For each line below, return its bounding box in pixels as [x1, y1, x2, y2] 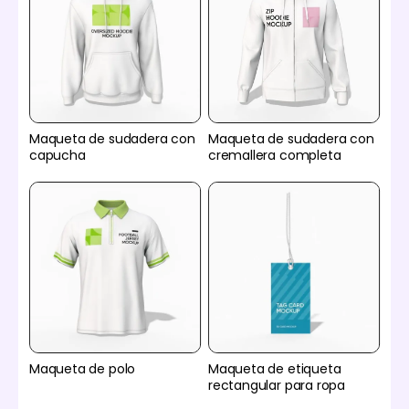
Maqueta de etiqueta [208, 359, 341, 378]
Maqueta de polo [29, 359, 136, 378]
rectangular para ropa [208, 375, 345, 394]
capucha [29, 145, 86, 164]
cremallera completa [208, 145, 341, 164]
